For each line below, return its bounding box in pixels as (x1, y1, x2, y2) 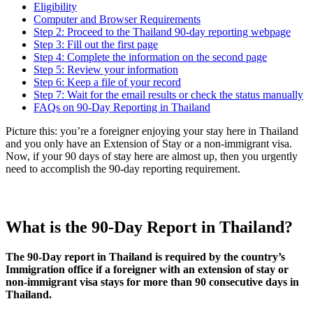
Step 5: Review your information (34, 64, 178, 76)
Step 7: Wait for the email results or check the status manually (34, 89, 303, 101)
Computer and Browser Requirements (34, 13, 201, 26)
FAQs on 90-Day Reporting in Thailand (34, 101, 210, 114)
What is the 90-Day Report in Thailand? (6, 217, 293, 236)
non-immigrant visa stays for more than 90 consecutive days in (6, 275, 299, 288)
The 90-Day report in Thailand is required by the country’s (6, 250, 285, 263)
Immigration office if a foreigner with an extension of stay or (6, 263, 289, 275)
